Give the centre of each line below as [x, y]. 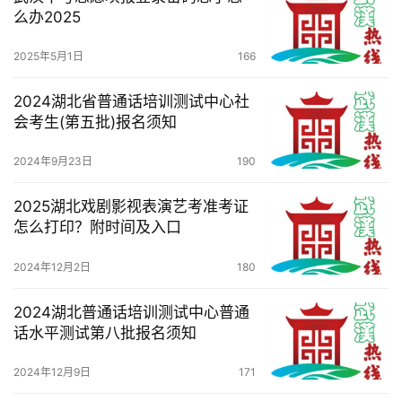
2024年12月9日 [52, 371]
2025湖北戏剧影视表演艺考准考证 [131, 207]
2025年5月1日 [48, 57]
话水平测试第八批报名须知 [105, 332]
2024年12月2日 [52, 267]
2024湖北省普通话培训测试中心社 [131, 102]
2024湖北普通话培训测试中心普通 [131, 312]
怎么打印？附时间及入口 [97, 227]
